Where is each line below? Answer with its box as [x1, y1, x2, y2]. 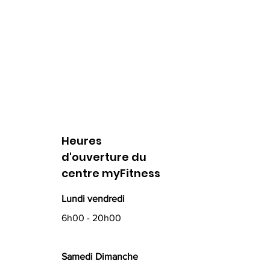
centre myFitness [61, 166, 160, 181]
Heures [61, 133, 102, 148]
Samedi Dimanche [61, 251, 138, 262]
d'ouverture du [61, 149, 146, 165]
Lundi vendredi [61, 193, 125, 204]
